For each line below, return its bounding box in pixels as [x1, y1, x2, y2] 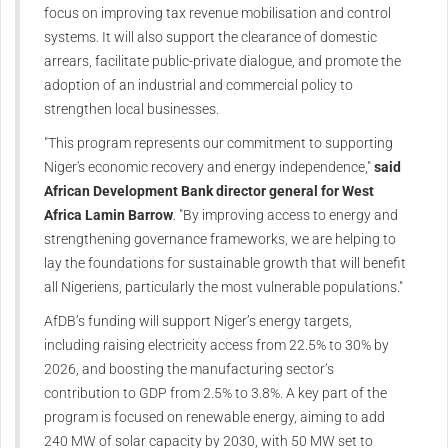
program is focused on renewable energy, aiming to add [44, 409, 385, 426]
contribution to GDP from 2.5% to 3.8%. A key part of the [44, 385, 387, 402]
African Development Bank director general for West [44, 183, 374, 200]
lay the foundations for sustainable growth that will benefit [44, 255, 406, 272]
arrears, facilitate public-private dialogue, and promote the [44, 53, 401, 70]
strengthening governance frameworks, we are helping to [44, 231, 396, 248]
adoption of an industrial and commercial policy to [44, 77, 353, 94]
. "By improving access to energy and [173, 207, 398, 224]
